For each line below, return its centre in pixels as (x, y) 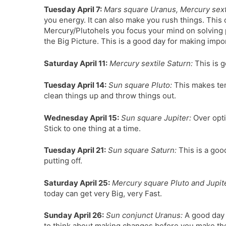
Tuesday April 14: (75, 85)
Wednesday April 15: (81, 118)
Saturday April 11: (76, 63)
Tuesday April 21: (75, 150)
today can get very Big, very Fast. (103, 193)
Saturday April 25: (77, 183)
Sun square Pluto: (140, 85)
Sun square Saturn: (142, 150)
